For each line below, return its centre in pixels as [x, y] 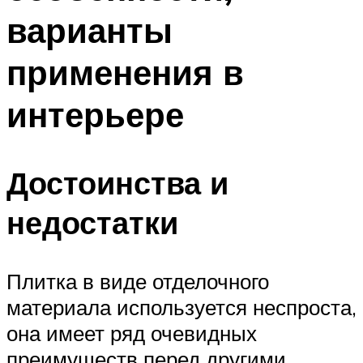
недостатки [92, 223]
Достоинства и [117, 183]
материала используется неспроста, [181, 307]
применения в [125, 72]
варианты [90, 30]
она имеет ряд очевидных [132, 333]
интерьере [95, 114]
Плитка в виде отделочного [138, 282]
